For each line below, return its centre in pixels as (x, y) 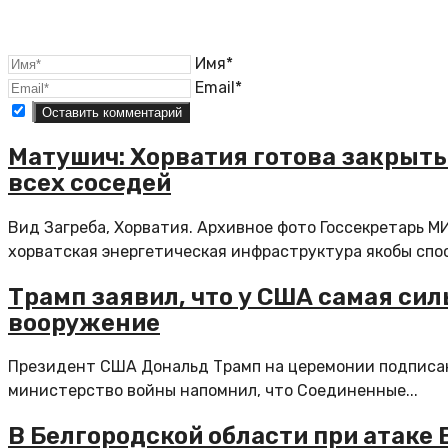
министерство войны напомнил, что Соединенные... (213, 391)
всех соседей (89, 182)
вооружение (84, 322)
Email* (218, 87)
